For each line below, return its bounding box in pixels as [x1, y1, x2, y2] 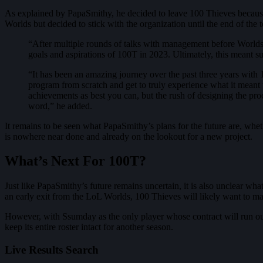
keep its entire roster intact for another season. [5, 222, 173, 232]
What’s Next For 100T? [5, 153, 146, 169]
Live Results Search [5, 244, 99, 257]
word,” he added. [28, 100, 92, 111]
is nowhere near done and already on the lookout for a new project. [5, 131, 252, 141]
